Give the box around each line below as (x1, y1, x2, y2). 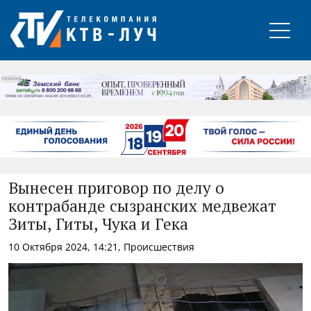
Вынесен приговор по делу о (8, 180, 224, 197)
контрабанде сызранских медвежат (8, 199, 276, 215)
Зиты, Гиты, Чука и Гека (8, 217, 188, 233)
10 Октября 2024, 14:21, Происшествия (8, 239, 194, 253)
